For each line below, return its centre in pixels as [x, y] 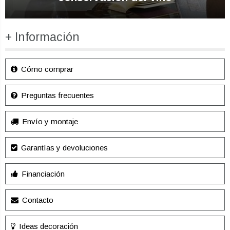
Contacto [37, 200]
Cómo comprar [46, 69]
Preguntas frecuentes [56, 95]
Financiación [42, 174]
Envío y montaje [49, 122]
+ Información [42, 37]
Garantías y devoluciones [63, 148]
